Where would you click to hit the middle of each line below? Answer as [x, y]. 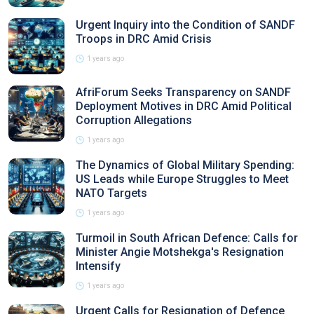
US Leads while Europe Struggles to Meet [182, 179]
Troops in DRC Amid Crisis [144, 39]
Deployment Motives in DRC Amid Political [184, 106]
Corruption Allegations [134, 120]
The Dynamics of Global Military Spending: [185, 165]
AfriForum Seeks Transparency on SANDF [183, 92]
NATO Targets [111, 193]
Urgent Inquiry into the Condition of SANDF [185, 25]
